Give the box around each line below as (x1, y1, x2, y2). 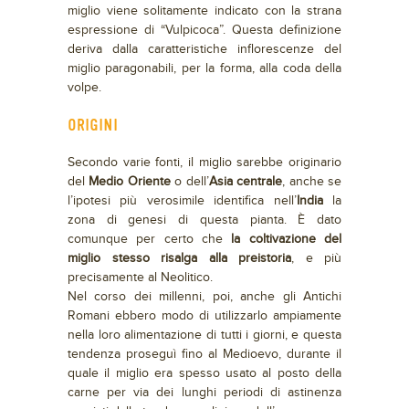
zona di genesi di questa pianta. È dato (68, 213, 341, 227)
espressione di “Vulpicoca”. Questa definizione (68, 23, 341, 37)
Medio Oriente (89, 174, 171, 189)
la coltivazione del (231, 232, 342, 246)
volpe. (68, 80, 101, 95)
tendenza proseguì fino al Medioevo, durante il (68, 347, 341, 362)
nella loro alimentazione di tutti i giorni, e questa (68, 328, 341, 342)
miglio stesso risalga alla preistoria (68, 251, 291, 266)
